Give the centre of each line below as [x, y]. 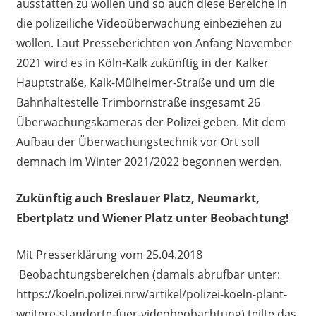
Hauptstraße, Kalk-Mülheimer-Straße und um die [145, 82]
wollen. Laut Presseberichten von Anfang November [154, 43]
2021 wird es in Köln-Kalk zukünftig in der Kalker [142, 62]
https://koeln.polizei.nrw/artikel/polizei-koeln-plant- [151, 294]
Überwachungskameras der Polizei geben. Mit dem [151, 122]
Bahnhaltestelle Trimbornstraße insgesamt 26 [138, 102]
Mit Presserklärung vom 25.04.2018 [109, 254]
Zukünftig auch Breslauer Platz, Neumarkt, [138, 198]
